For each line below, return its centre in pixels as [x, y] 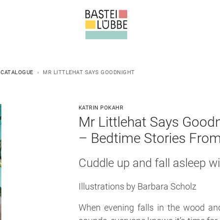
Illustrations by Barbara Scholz [137, 186]
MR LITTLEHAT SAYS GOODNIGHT [89, 72]
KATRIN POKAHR [101, 108]
